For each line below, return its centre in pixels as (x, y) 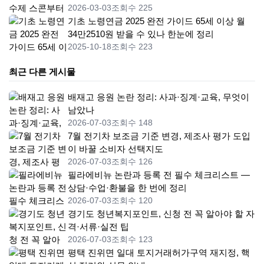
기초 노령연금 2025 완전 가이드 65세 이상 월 (156, 21)
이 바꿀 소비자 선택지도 (115, 149)
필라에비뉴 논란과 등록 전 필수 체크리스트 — (159, 175)
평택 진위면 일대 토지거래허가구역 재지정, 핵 (159, 253)
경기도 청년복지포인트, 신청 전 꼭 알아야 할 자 (161, 214)
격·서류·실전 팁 (98, 227)
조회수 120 (132, 200)
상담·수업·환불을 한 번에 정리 (127, 188)
